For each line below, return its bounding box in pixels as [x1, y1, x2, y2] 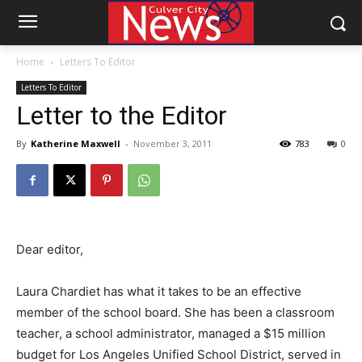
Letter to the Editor [16, 100, 227, 131]
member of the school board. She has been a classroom [16, 305, 335, 320]
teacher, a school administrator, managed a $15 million [16, 326, 326, 341]
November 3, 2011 [133, 137, 212, 149]
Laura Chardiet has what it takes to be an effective [16, 284, 301, 299]
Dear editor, [16, 242, 83, 257]
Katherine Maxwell [31, 137, 120, 149]
